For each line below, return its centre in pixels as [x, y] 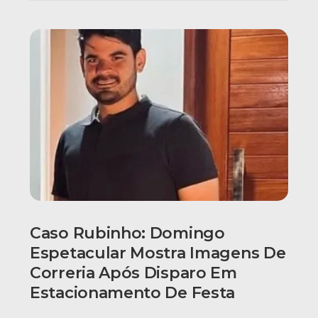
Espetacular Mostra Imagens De [158, 253]
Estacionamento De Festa [133, 293]
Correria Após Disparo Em [133, 273]
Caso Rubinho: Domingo [127, 234]
